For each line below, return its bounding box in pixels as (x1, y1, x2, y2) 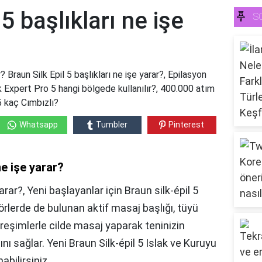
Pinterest (168, 120, 205, 130)
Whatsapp (19, 120, 58, 130)
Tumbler (95, 120, 127, 130)
